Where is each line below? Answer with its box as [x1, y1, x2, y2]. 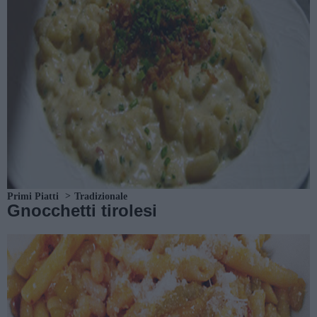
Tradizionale [74, 190, 127, 202]
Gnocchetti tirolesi [7, 200, 157, 220]
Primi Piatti [7, 190, 59, 202]
